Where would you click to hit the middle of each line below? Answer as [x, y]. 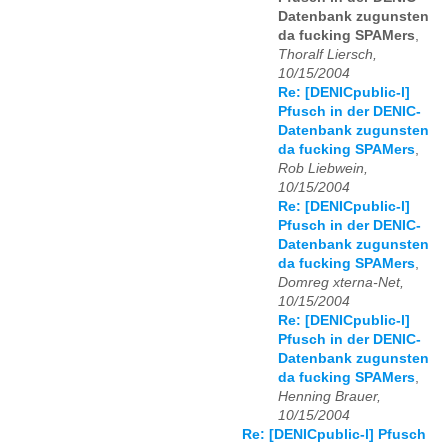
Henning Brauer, [329, 397]
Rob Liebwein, [323, 169]
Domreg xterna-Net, [341, 283]
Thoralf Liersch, [327, 55]
